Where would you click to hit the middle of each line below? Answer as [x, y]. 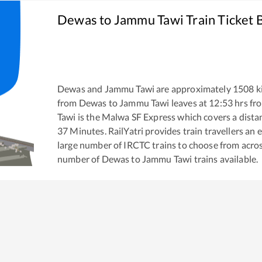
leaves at [188, 102]
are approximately [193, 88]
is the [88, 116]
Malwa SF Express [139, 116]
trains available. [225, 158]
